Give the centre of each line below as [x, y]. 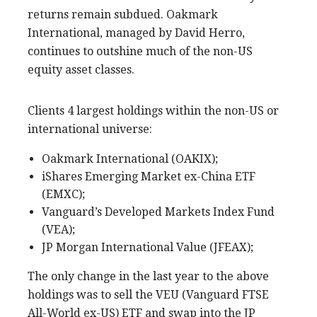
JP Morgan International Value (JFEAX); [148, 247]
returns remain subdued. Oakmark [123, 14]
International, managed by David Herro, [136, 33]
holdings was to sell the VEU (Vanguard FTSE [148, 294]
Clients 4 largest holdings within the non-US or [153, 110]
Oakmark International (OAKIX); [130, 158]
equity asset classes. [81, 69]
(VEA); [58, 229]
